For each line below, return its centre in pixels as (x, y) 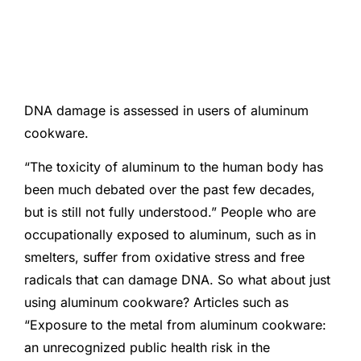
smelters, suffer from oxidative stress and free (164, 257)
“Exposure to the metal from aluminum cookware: (175, 325)
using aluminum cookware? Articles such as (156, 303)
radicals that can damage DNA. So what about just (177, 280)
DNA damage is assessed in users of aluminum (166, 111)
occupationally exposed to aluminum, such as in (170, 235)
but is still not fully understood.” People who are (170, 212)
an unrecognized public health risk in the (147, 348)
